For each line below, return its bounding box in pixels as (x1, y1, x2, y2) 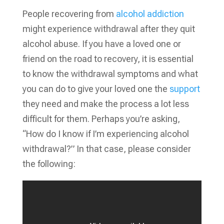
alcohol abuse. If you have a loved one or (22, 38, 181, 49)
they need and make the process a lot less (22, 98, 189, 109)
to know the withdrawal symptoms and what (22, 68, 198, 79)
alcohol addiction (115, 8, 184, 19)
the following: (22, 158, 77, 169)
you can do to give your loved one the (22, 83, 169, 94)
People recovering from (22, 8, 116, 19)
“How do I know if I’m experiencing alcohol (22, 128, 189, 139)
